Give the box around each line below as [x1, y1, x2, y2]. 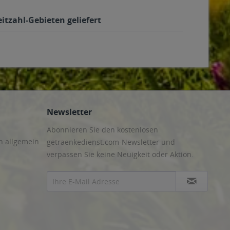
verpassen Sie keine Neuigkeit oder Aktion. [47, 149, 194, 159]
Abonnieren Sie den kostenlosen [47, 125, 158, 135]
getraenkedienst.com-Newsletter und [47, 137, 175, 147]
